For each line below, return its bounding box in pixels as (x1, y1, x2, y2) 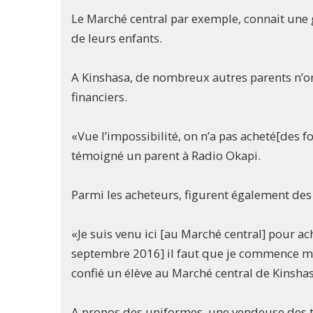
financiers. (71, 89, 127, 105)
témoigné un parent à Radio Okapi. (71, 147, 261, 164)
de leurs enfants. (71, 30, 162, 47)
